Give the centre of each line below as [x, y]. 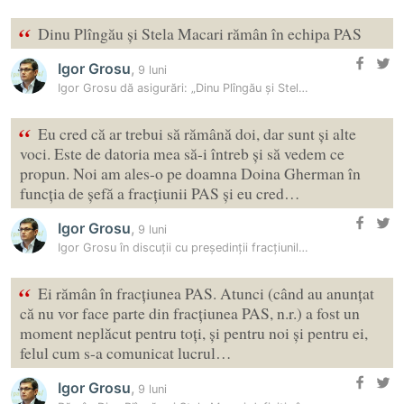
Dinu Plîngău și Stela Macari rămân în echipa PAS [200, 34]
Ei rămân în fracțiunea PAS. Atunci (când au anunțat [206, 294]
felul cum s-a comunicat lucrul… [126, 353]
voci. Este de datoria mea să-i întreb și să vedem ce [182, 154]
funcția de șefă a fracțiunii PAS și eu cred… [160, 193]
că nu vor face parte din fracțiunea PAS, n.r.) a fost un [190, 313]
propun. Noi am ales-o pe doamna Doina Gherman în [190, 174]
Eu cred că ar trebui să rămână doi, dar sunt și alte [197, 134]
